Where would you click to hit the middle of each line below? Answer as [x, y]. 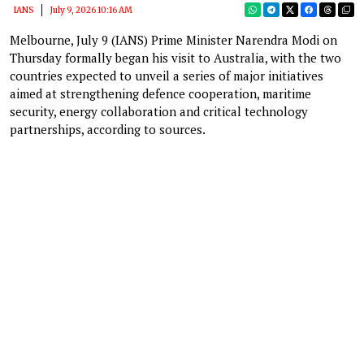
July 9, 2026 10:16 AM [91, 10]
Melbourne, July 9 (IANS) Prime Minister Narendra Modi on [173, 39]
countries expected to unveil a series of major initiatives [167, 75]
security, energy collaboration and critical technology [159, 111]
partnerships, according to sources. [108, 129]
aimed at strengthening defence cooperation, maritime [160, 93]
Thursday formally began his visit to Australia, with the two [175, 57]
